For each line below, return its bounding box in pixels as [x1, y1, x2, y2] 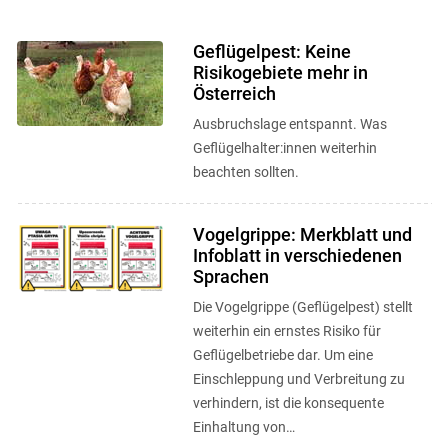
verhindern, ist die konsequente [192, 395, 384, 411]
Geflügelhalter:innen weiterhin [192, 140, 377, 156]
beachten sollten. [192, 164, 299, 180]
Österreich [192, 83, 276, 104]
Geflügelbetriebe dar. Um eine [192, 347, 373, 363]
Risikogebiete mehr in [192, 62, 368, 83]
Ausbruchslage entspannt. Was [192, 116, 387, 132]
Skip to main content [136, 99, 310, 123]
